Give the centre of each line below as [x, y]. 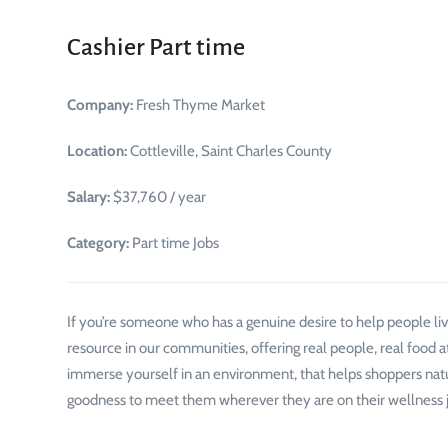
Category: [98, 243]
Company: [100, 105]
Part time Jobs [174, 243]
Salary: [88, 197]
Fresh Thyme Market [199, 105]
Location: [97, 151]
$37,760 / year [158, 197]
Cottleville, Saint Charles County [229, 151]
